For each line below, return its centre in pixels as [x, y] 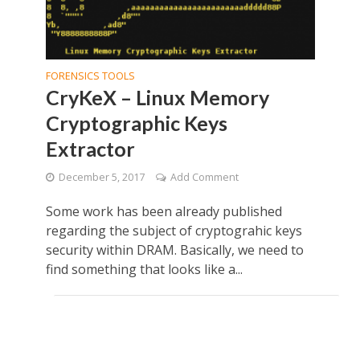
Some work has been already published [164, 212]
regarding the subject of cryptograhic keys [174, 231]
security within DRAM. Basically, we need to [174, 250]
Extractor [90, 149]
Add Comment [204, 178]
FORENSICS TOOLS [90, 76]
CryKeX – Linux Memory [157, 98]
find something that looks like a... [144, 270]
